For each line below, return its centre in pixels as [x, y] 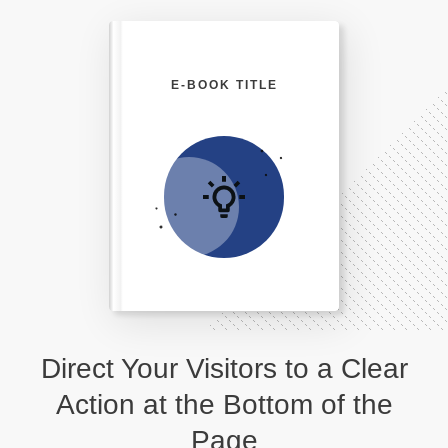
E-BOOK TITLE [224, 84]
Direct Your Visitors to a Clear [224, 369]
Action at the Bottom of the [224, 405]
